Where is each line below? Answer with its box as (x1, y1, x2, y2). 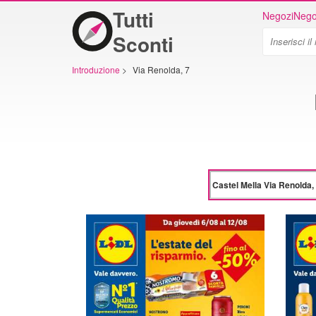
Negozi (262, 8, 293, 23)
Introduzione (72, 63, 120, 75)
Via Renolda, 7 (133, 63, 190, 75)
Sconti (113, 30, 174, 59)
